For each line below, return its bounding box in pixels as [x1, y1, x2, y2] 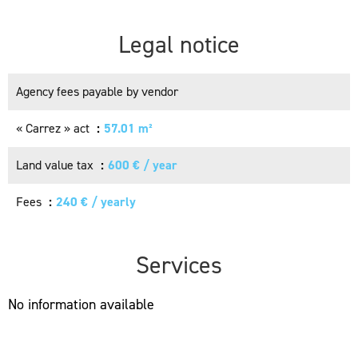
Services [136, 249, 222, 281]
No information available [8, 295, 154, 314]
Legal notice [118, 29, 240, 61]
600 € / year [108, 157, 177, 173]
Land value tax [16, 157, 97, 173]
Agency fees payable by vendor [16, 83, 178, 100]
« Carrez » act [16, 120, 93, 137]
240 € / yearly [56, 193, 136, 210]
